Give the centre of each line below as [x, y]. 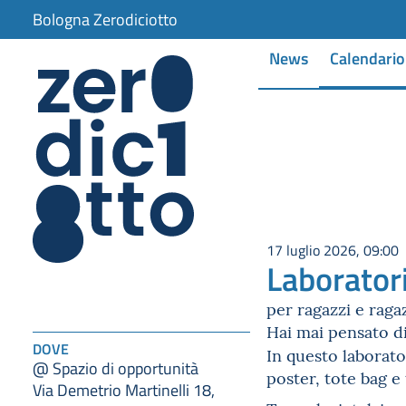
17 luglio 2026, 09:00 [333, 250]
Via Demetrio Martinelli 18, [124, 389]
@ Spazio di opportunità [116, 367]
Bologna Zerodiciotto [105, 19]
